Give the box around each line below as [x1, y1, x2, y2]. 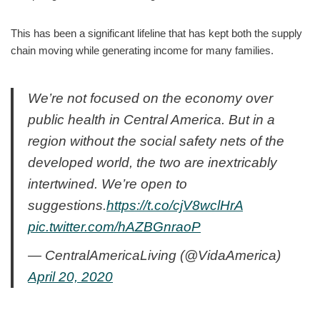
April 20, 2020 [28, 269, 113, 284]
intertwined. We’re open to [28, 176, 187, 191]
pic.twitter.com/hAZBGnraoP [28, 219, 201, 234]
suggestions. [28, 197, 106, 213]
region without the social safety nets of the [28, 133, 284, 149]
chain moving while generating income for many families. [11, 44, 274, 56]
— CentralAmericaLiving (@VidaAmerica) [28, 247, 281, 263]
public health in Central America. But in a [28, 111, 275, 127]
